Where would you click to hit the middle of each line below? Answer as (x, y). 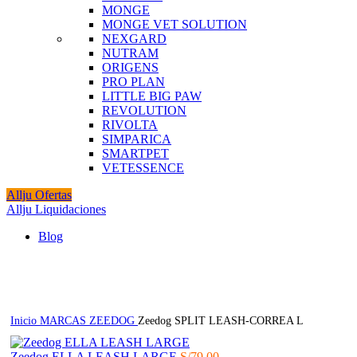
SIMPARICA (137, 139)
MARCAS (65, 320)
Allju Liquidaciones (56, 209)
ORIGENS (130, 67)
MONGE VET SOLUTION (175, 24)
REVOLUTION (144, 110)
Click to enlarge (46, 290)
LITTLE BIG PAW (152, 96)
